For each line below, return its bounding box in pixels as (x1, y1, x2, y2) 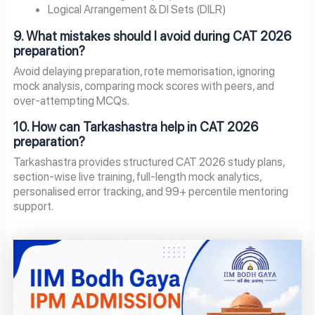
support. (13, 199, 53, 214)
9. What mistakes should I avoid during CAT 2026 (13, 28, 291, 44)
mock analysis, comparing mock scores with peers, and (13, 78, 274, 93)
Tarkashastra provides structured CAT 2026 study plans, (13, 155, 285, 169)
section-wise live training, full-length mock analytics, (13, 169, 262, 184)
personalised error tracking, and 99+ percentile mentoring (13, 184, 288, 199)
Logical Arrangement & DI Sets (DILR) (48, 2, 227, 17)
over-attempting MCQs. (13, 93, 129, 108)
